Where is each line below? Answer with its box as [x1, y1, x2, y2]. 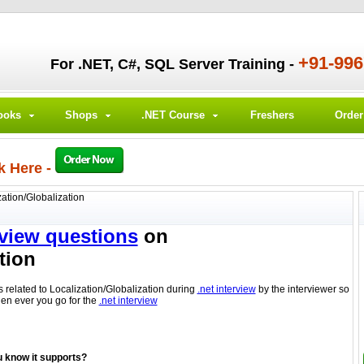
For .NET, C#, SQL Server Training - [50, 56, 298, 72]
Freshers [249, 109, 294, 121]
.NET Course [141, 109, 205, 121]
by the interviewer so [255, 284, 349, 296]
